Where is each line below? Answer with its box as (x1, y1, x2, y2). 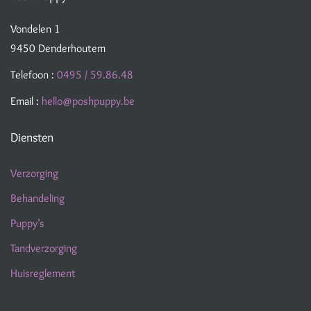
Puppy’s (10, 217, 44, 230)
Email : (10, 94, 42, 108)
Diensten (10, 130, 53, 145)
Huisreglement (10, 267, 76, 280)
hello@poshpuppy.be (42, 94, 135, 108)
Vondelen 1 (10, 22, 60, 35)
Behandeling (10, 192, 65, 205)
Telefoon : (10, 68, 57, 81)
